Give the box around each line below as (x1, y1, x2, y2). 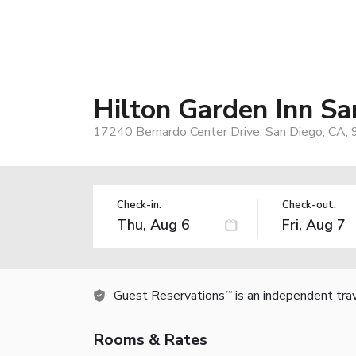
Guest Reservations (114, 286, 225, 304)
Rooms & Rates (93, 328, 207, 350)
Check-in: (117, 197, 161, 212)
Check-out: (281, 197, 336, 212)
